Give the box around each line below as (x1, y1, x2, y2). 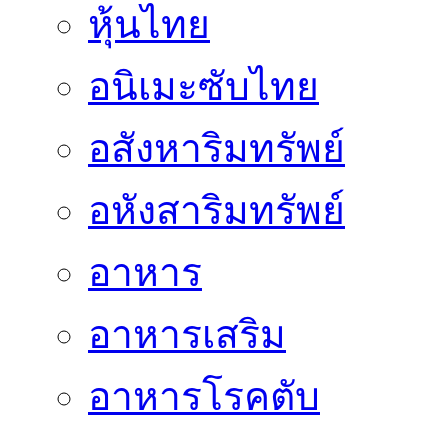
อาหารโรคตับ (88, 375, 320, 419)
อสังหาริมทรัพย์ (88, 127, 345, 171)
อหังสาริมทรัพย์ (88, 189, 345, 233)
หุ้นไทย (88, 3, 210, 47)
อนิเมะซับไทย (88, 65, 319, 109)
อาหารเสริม (88, 313, 286, 357)
